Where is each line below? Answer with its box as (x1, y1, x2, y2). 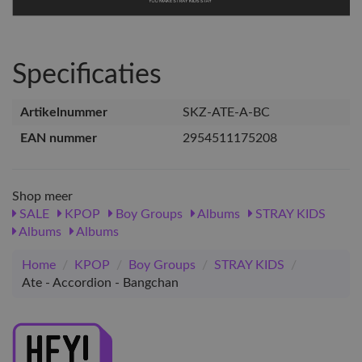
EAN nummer (20, 131, 97, 145)
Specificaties (12, 61, 162, 89)
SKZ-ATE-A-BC (183, 105, 270, 119)
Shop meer (12, 189, 73, 203)
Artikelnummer (20, 105, 107, 119)
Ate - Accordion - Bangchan (22, 276, 179, 289)
